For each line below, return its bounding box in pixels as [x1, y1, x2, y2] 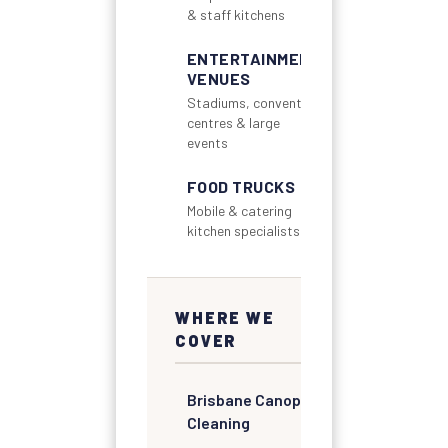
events [186, 133, 228, 151]
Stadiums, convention [186, 93, 320, 111]
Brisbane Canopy [186, 389, 309, 409]
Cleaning [186, 412, 250, 432]
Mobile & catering [186, 201, 292, 219]
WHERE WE [174, 307, 276, 327]
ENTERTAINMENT [186, 48, 322, 68]
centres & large [186, 113, 280, 131]
